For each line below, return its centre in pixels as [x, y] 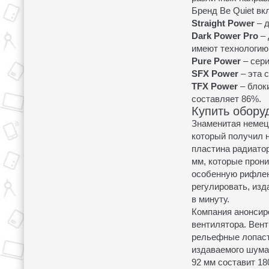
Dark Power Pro [225, 35]
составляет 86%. [226, 98]
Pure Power [216, 61]
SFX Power [215, 73]
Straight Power [223, 23]
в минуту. [210, 199]
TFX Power [215, 86]
